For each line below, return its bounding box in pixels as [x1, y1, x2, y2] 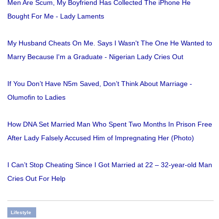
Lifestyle [11, 210, 31, 216]
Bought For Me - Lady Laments [7, 12, 104, 21]
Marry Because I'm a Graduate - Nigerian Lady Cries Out [7, 53, 183, 61]
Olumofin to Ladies [7, 93, 66, 102]
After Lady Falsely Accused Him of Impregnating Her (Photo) [7, 134, 194, 142]
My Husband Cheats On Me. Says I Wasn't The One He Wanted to [7, 39, 212, 47]
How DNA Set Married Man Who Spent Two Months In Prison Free [7, 120, 212, 129]
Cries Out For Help [7, 175, 66, 183]
